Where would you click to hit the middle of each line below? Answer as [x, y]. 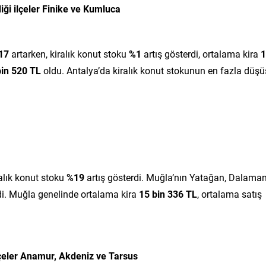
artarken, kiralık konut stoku [69, 53]
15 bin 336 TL [168, 194]
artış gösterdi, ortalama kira [201, 53]
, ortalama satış [229, 194]
